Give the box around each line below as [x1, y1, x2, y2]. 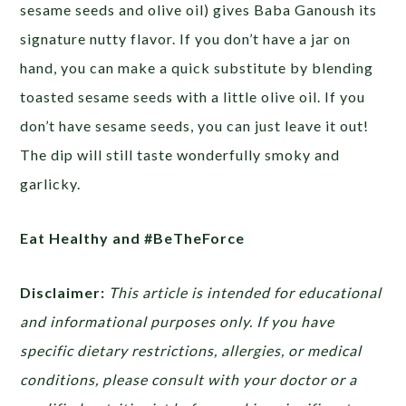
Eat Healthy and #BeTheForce [20, 228, 249, 246]
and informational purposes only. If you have [20, 312, 335, 330]
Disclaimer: [20, 283, 106, 301]
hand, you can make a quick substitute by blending [20, 58, 374, 76]
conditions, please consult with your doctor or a [20, 370, 358, 388]
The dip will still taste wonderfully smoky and [20, 145, 341, 163]
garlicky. [20, 174, 82, 192]
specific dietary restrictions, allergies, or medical [20, 341, 362, 359]
